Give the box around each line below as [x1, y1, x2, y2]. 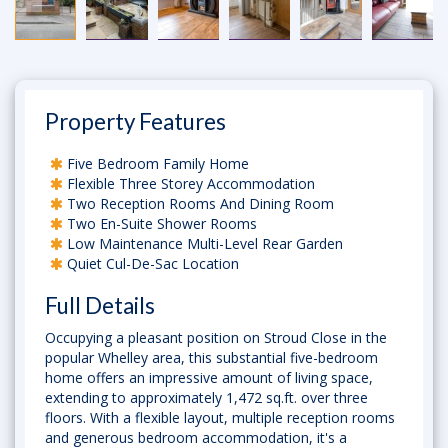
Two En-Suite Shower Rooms [63, 214, 257, 233]
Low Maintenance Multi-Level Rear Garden [63, 234, 343, 253]
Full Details [45, 292, 155, 319]
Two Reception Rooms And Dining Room [63, 194, 334, 213]
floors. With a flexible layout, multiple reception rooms [45, 408, 395, 427]
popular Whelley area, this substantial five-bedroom [45, 348, 378, 367]
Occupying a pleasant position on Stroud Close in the [45, 328, 387, 347]
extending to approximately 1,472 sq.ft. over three [45, 388, 368, 407]
